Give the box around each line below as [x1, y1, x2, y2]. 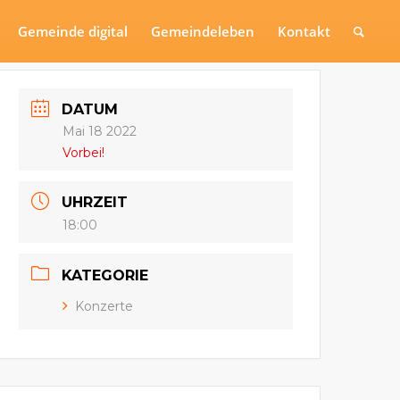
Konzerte [75, 297, 134, 314]
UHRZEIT [62, 194, 129, 212]
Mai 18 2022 [62, 123, 137, 140]
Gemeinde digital [18, 22, 129, 40]
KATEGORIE [62, 266, 149, 284]
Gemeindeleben [151, 22, 255, 40]
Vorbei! [62, 145, 105, 162]
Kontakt [278, 22, 331, 40]
